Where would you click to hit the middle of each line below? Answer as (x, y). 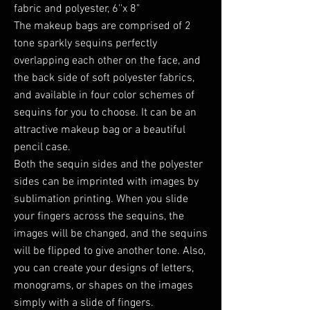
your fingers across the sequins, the (99, 217)
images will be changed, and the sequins (111, 234)
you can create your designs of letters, (104, 269)
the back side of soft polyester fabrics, (104, 79)
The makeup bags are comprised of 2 (102, 27)
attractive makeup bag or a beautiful (100, 130)
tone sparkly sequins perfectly (85, 44)
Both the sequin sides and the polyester (108, 165)
